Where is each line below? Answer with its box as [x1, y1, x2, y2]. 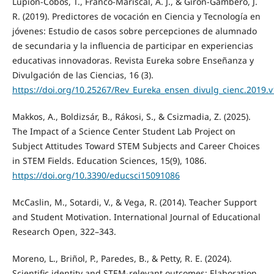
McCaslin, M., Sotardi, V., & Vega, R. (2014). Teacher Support [12, 196, 257, 209]
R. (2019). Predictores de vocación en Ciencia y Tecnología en [12, 10, 261, 23]
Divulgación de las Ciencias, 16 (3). [12, 69, 154, 81]
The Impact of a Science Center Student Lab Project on [12, 125, 235, 138]
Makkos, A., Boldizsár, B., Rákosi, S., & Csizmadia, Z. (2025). [12, 111, 251, 123]
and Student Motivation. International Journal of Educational [12, 211, 261, 223]
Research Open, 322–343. [12, 226, 116, 238]
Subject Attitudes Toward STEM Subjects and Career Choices [12, 140, 260, 152]
